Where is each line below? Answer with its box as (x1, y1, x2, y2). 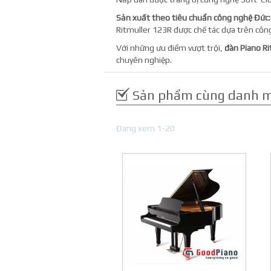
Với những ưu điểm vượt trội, (116, 43, 224, 53)
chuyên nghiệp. (116, 55, 172, 65)
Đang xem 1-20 (116, 123, 175, 133)
